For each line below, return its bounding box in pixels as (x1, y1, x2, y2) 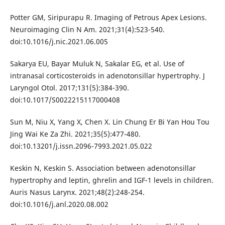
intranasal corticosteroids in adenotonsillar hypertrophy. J (10, 70, 205, 80)
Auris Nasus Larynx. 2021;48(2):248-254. (10, 187, 145, 197)
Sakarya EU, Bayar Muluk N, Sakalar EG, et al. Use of (10, 58, 184, 68)
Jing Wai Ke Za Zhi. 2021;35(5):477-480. (10, 129, 141, 139)
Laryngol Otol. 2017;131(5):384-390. (10, 82, 129, 92)
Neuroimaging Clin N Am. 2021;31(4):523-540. (10, 24, 165, 34)
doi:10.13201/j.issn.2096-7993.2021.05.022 (10, 141, 152, 151)
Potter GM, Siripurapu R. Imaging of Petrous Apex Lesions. (10, 12, 207, 22)
